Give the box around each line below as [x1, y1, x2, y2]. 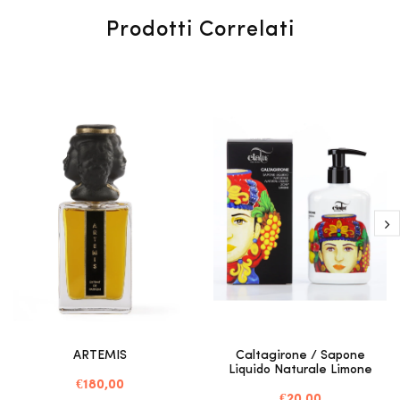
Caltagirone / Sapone [235, 348, 365, 362]
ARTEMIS [73, 348, 127, 362]
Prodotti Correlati [105, 19, 295, 41]
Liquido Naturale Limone [228, 362, 372, 377]
